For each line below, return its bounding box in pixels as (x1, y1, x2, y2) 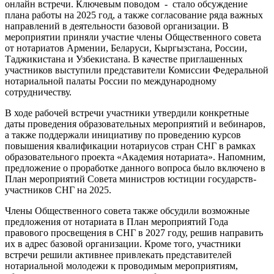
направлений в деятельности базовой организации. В (5, 21, 229, 32)
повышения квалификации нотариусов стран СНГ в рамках (5, 141, 256, 152)
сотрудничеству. (5, 87, 72, 98)
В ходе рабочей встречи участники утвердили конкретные (5, 108, 249, 119)
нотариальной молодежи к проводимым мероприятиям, (5, 261, 238, 272)
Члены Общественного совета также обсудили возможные (5, 206, 250, 217)
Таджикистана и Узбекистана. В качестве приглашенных (5, 54, 243, 65)
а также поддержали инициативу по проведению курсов (5, 130, 241, 141)
